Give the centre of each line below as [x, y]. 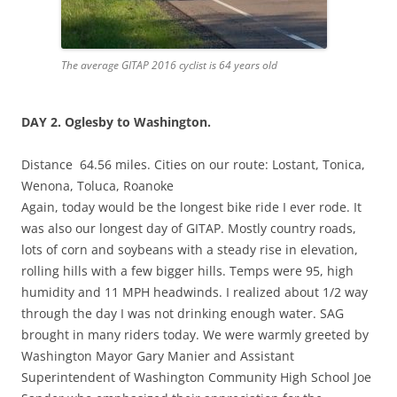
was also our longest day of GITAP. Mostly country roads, [189, 228]
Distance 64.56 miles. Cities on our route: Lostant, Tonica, [193, 164]
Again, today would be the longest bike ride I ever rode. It [191, 206]
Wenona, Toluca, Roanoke [97, 185]
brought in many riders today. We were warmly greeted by [195, 334]
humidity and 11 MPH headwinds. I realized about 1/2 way [195, 292]
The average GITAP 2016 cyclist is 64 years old [169, 65]
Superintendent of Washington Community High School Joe [196, 377]
